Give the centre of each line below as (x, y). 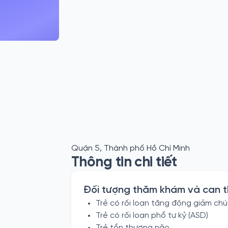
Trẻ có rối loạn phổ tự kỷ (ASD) (152, 216)
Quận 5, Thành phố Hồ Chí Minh (131, 148)
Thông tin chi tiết (124, 163)
